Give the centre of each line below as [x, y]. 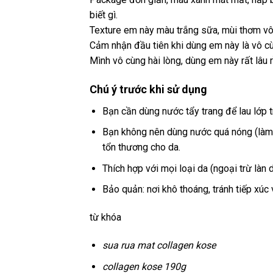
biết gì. [104, 15]
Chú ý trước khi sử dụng [148, 89]
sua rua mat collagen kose [159, 245]
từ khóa [105, 218]
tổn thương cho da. [141, 147]
